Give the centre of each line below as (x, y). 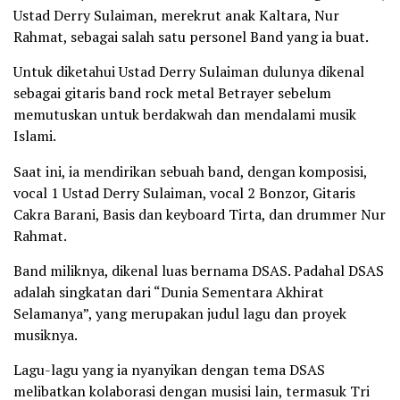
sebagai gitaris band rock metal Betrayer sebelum (172, 92)
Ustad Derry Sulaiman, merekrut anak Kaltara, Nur (176, 15)
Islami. (35, 135)
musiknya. (46, 334)
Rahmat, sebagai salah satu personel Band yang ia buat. (191, 36)
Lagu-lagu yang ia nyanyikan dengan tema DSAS (169, 369)
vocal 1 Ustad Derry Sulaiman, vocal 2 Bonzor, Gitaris (184, 192)
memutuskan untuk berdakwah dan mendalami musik (185, 114)
